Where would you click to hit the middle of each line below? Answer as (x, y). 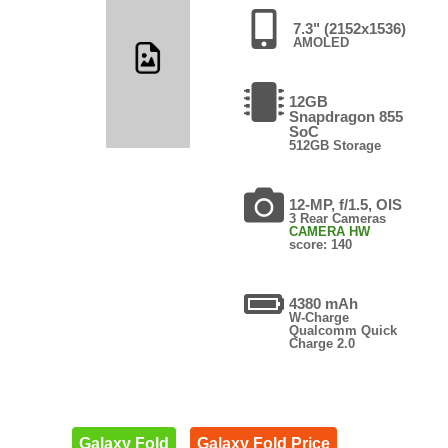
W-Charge (318, 317)
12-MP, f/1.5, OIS (345, 204)
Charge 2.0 (321, 343)
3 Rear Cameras (337, 218)
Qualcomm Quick (342, 330)
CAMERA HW (329, 231)
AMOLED (320, 42)
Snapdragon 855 (345, 116)
